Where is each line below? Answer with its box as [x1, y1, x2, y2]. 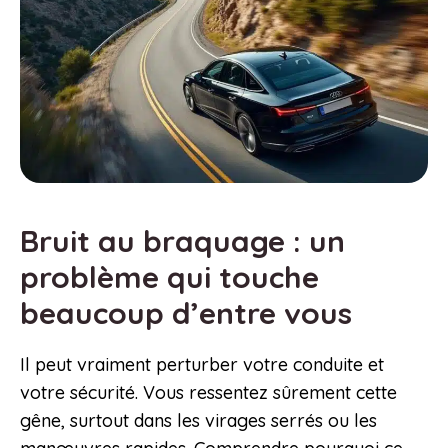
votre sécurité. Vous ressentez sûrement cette [20, 381, 397, 405]
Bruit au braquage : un [20, 222, 345, 261]
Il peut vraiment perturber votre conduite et [20, 353, 384, 377]
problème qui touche [20, 258, 319, 297]
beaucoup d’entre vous [20, 294, 360, 333]
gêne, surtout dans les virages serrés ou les [20, 409, 377, 433]
